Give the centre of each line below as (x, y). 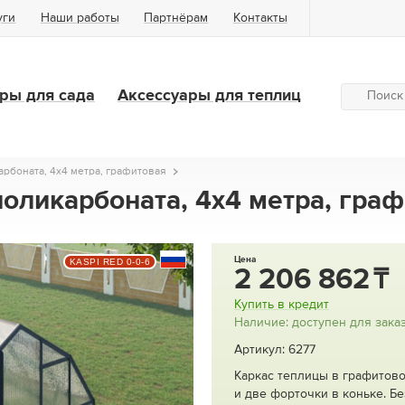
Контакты (260, 18)
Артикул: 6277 (275, 349)
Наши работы (80, 18)
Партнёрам (176, 18)
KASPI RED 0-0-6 (109, 261)
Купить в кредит (282, 304)
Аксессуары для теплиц (209, 96)
